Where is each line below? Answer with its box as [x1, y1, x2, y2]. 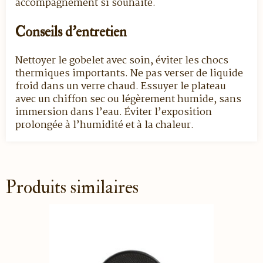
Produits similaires [6, 176, 139, 199]
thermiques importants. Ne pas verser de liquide [15, 66, 243, 82]
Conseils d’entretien [15, 23, 127, 41]
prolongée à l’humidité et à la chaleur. [15, 117, 194, 133]
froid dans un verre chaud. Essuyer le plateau [15, 79, 226, 95]
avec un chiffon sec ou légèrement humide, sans [15, 92, 241, 107]
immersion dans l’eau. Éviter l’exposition [15, 104, 212, 120]
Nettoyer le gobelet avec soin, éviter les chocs [15, 53, 228, 69]
